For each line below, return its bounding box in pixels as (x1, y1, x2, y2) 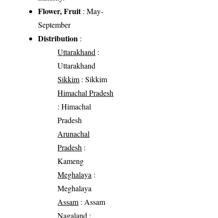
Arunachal (57, 128, 90, 139)
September (38, 19, 71, 30)
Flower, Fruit (38, 5, 81, 17)
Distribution (38, 33, 78, 44)
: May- (81, 6, 104, 17)
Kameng (57, 156, 84, 166)
